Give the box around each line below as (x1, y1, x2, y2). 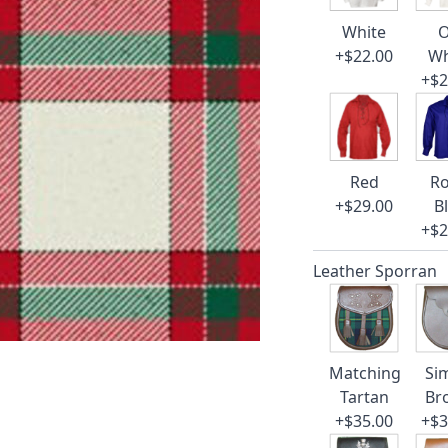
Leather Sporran (313, 260, 438, 282)
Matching (329, 362, 402, 384)
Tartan (339, 386, 389, 408)
